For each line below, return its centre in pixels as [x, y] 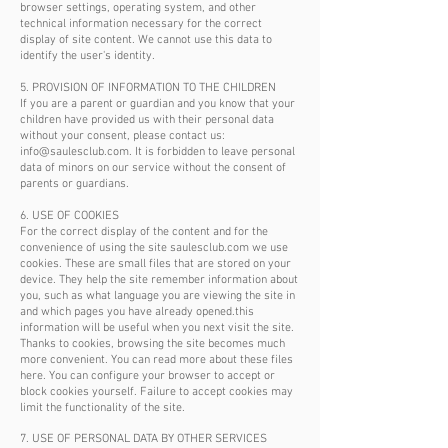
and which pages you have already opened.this [137, 312]
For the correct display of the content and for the [144, 232]
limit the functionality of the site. [102, 408]
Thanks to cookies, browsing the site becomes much [152, 344]
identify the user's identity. [87, 56]
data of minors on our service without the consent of [153, 168]
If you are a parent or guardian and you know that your [157, 104]
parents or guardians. [74, 184]
